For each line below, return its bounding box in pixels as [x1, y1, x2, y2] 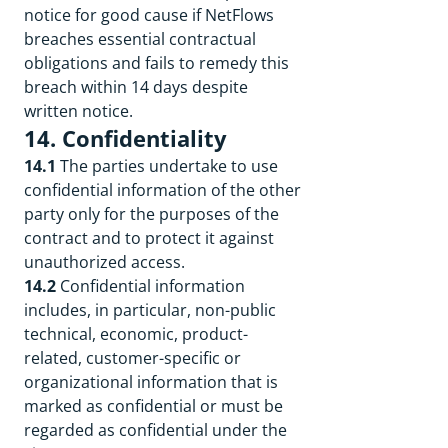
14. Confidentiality [24, 123, 227, 154]
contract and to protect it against [24, 227, 274, 249]
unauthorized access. [24, 251, 185, 273]
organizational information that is [24, 371, 278, 393]
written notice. [24, 100, 133, 122]
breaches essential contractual [24, 28, 256, 50]
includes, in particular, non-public [24, 299, 276, 321]
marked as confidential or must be [24, 395, 283, 417]
